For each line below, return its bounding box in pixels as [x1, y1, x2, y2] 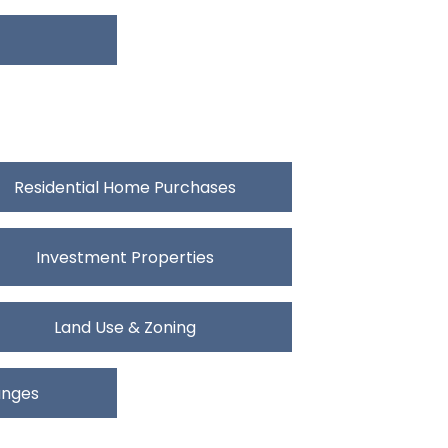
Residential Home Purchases [14, 175, 236, 199]
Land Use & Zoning [54, 315, 196, 339]
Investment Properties [36, 245, 214, 269]
